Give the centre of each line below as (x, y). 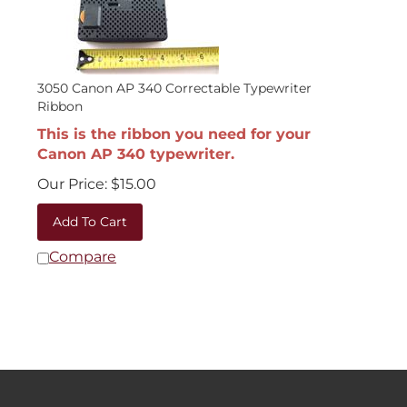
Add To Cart (90, 213)
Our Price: (72, 175)
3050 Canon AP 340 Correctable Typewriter (174, 79)
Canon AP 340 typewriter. (136, 145)
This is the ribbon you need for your (174, 125)
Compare (83, 248)
